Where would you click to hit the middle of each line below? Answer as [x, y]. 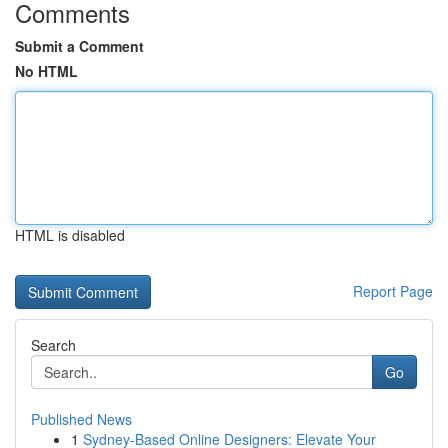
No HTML [46, 71]
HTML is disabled [70, 235]
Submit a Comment [79, 46]
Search [53, 345]
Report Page [393, 291]
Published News [81, 419]
